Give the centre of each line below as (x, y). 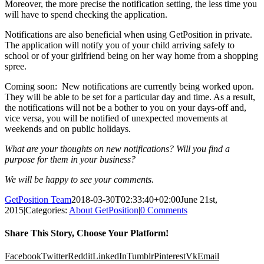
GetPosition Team (38, 199)
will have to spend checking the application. (86, 14)
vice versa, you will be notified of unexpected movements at (116, 118)
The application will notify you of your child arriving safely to (120, 45)
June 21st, (199, 199)
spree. (16, 66)
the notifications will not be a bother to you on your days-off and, (126, 107)
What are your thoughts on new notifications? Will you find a (117, 148)
